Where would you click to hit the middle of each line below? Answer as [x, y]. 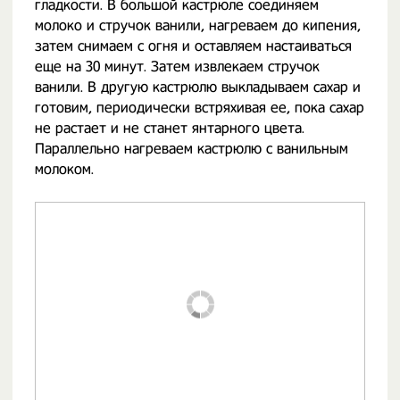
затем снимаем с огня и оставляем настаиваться [193, 46]
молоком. [64, 169]
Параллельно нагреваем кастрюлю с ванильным [192, 149]
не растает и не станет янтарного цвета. [170, 128]
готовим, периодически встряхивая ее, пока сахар [200, 108]
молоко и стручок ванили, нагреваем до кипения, [198, 25]
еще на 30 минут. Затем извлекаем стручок [177, 67]
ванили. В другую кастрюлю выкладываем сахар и [198, 87]
